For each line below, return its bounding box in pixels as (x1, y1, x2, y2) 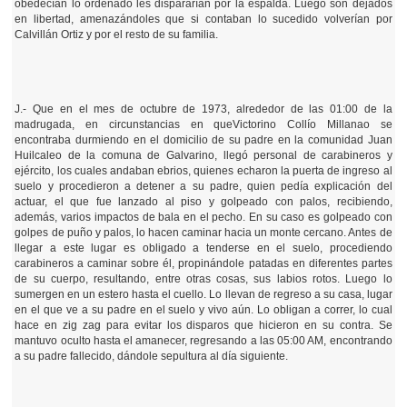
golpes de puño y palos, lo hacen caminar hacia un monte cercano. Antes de (15, 226, 392, 239)
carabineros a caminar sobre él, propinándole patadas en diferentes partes (15, 257, 392, 270)
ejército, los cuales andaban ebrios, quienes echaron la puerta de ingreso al (15, 164, 392, 177)
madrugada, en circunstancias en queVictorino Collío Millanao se (15, 118, 392, 131)
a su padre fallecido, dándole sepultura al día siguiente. (15, 350, 289, 362)
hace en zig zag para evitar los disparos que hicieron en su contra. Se (15, 319, 392, 332)
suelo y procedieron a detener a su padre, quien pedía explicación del (15, 180, 392, 193)
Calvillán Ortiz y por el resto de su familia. (15, 28, 219, 41)
